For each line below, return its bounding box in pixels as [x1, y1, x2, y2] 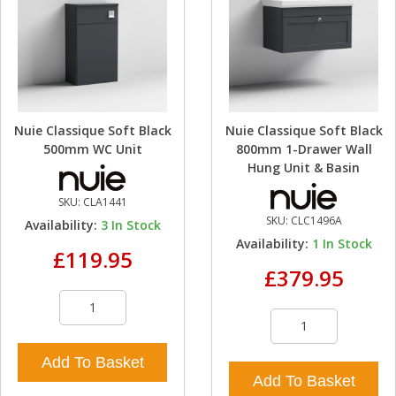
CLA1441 [82, 194, 127, 209]
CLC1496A [290, 212, 342, 228]
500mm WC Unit [42, 140, 142, 157]
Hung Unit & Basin [247, 158, 360, 176]
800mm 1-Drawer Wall [235, 140, 372, 157]
